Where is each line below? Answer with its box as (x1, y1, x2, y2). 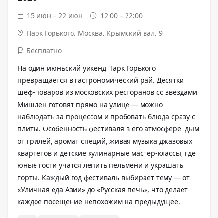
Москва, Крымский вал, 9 (78, 28, 163, 37)
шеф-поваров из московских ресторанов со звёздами (18, 87, 197, 97)
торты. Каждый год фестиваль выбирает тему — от (18, 172, 190, 182)
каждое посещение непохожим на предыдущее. (18, 197, 180, 206)
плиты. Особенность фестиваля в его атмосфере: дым (18, 124, 199, 133)
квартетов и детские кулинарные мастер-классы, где (18, 148, 196, 158)
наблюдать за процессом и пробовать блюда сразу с (18, 111, 195, 121)
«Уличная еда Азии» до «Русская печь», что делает (18, 184, 188, 194)
